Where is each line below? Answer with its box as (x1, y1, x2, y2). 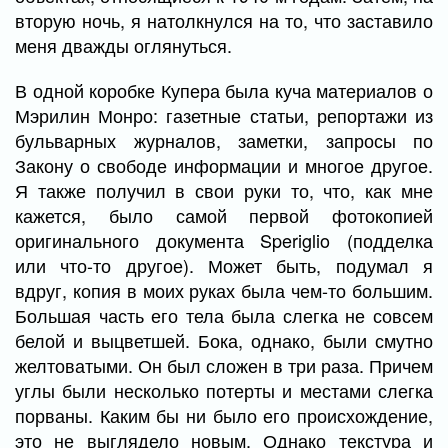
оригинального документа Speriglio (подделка (15, 227, 433, 253)
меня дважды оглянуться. (15, 32, 232, 58)
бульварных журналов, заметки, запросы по (15, 127, 433, 153)
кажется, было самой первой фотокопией (15, 202, 433, 228)
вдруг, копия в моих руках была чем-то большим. (15, 277, 433, 303)
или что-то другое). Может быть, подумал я (15, 252, 433, 278)
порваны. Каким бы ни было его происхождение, (15, 402, 433, 428)
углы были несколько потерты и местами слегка (15, 377, 433, 403)
